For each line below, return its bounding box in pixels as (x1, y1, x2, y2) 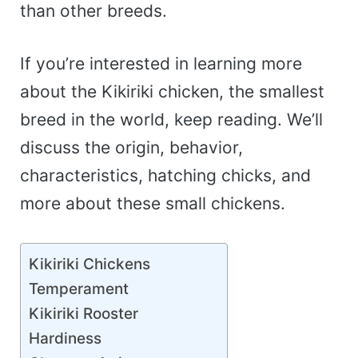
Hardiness (29, 328, 101, 348)
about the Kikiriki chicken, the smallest (20, 82, 324, 102)
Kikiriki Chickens (29, 254, 150, 273)
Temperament (29, 279, 129, 298)
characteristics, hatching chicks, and (20, 165, 311, 186)
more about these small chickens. (20, 193, 285, 214)
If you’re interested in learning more (20, 54, 302, 74)
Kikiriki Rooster (29, 304, 138, 323)
